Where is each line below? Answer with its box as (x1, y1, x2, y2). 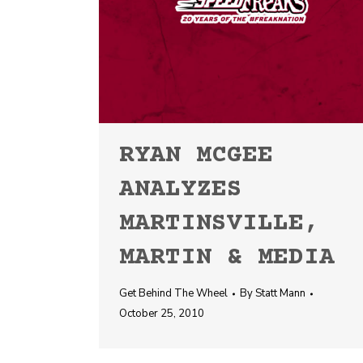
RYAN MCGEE (119, 142, 273, 170)
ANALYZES (119, 176, 242, 204)
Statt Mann (255, 286, 305, 301)
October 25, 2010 (119, 306, 204, 321)
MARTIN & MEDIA (119, 244, 335, 272)
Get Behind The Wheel (119, 286, 228, 301)
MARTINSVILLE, (119, 210, 319, 238)
